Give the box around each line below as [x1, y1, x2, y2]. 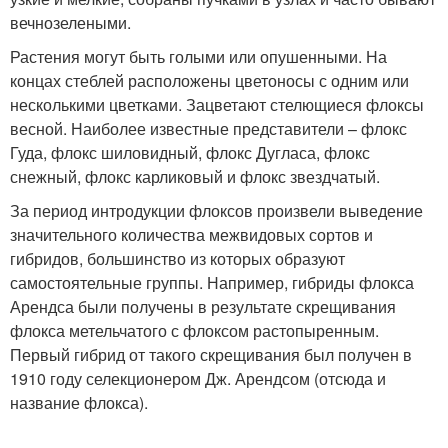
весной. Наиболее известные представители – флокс [10, 117, 407, 140]
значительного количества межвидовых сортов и [10, 223, 373, 246]
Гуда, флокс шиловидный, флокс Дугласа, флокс [10, 141, 370, 164]
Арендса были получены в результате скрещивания [10, 295, 396, 318]
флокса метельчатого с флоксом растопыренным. [10, 319, 379, 342]
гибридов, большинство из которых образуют [10, 247, 345, 270]
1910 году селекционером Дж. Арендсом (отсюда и [10, 367, 386, 390]
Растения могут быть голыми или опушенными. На [10, 45, 387, 68]
